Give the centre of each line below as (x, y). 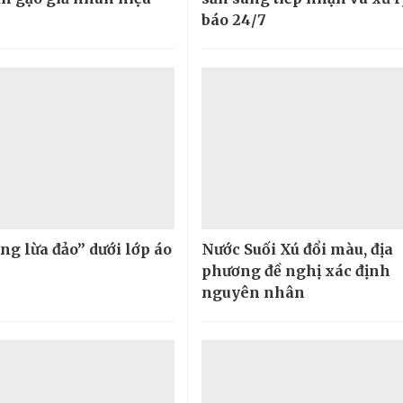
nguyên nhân (253, 292)
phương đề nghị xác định (296, 270)
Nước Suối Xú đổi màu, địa (297, 249)
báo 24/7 (233, 19)
